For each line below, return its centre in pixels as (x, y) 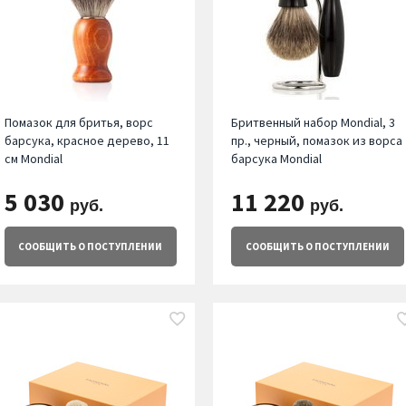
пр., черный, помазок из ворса (317, 141)
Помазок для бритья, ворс (78, 123)
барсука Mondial (277, 159)
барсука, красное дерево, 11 (87, 141)
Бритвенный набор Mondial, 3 (314, 123)
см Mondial (33, 159)
